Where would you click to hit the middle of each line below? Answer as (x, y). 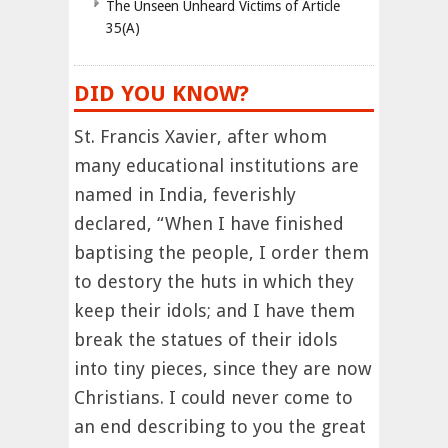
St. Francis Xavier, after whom (200, 136)
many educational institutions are (216, 165)
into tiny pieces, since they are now (223, 368)
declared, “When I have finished (209, 223)
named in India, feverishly (185, 194)
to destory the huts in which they (214, 281)
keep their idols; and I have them (214, 310)
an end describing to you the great (220, 426)
